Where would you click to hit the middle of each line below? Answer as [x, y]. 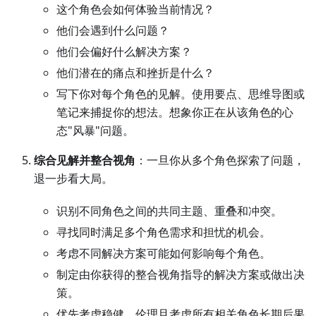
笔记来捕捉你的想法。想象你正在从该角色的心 [175, 113]
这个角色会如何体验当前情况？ [135, 10]
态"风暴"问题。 [95, 131]
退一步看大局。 [73, 179]
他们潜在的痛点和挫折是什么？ [135, 73]
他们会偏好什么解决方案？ [124, 52]
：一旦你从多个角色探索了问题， [220, 160]
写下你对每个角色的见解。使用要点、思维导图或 [181, 94]
